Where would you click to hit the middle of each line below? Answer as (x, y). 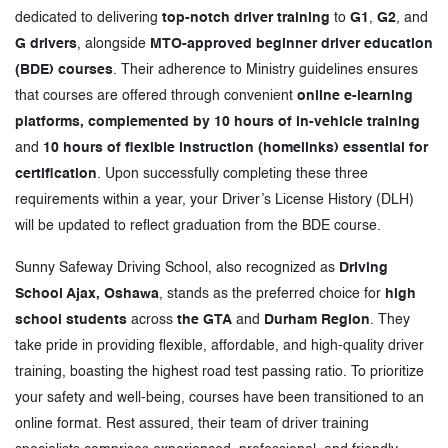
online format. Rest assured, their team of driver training (192, 423)
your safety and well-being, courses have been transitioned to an (219, 397)
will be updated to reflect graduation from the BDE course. (198, 225)
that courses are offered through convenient (156, 95)
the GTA (204, 319)
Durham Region (317, 319)
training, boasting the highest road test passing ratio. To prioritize (219, 371)
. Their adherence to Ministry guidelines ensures (265, 69)
